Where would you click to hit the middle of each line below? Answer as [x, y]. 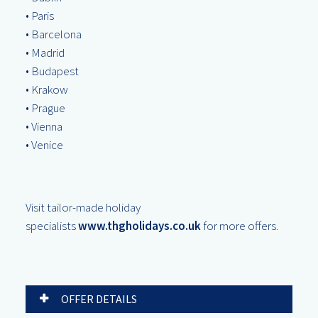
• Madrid [45, 53]
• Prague [45, 108]
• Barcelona [54, 34]
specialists [52, 226]
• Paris [40, 16]
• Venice [44, 145]
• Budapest [52, 71]
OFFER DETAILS [98, 299]
